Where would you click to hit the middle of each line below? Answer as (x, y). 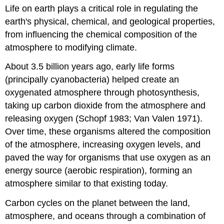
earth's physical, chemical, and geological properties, (110, 21)
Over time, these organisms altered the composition (108, 132)
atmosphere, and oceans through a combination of (105, 216)
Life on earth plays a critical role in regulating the (102, 8)
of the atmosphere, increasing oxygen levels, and (103, 145)
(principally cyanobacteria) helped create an (92, 80)
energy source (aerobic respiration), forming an (99, 171)
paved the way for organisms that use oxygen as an (108, 158)
